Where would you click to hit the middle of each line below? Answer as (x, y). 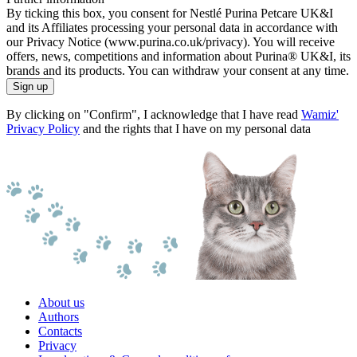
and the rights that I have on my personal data (195, 129)
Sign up (30, 87)
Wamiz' (320, 115)
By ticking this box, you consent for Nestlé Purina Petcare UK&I (170, 14)
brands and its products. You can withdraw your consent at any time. (178, 71)
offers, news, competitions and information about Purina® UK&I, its (178, 57)
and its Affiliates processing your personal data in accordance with (172, 28)
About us (61, 303)
